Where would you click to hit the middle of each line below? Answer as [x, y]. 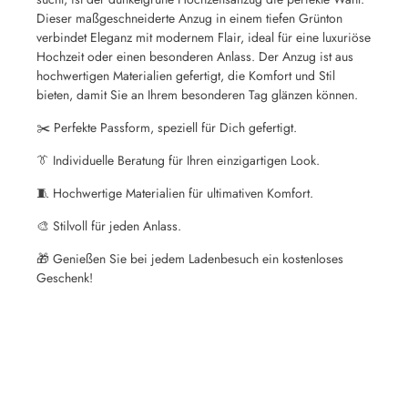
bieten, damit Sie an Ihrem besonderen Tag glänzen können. [197, 94]
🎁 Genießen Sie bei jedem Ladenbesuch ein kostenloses [190, 258]
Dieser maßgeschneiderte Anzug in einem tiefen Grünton [189, 18]
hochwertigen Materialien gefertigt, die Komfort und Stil [186, 75]
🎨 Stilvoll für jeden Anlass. [109, 225]
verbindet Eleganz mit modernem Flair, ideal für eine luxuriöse [204, 37]
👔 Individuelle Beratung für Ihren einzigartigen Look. [178, 160]
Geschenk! [65, 277]
